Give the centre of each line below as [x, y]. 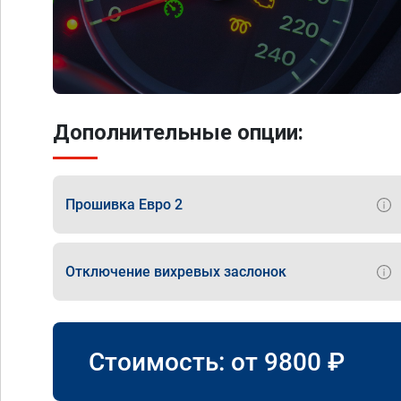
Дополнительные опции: [178, 132]
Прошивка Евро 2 [124, 204]
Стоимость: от [176, 362]
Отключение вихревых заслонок [176, 271]
